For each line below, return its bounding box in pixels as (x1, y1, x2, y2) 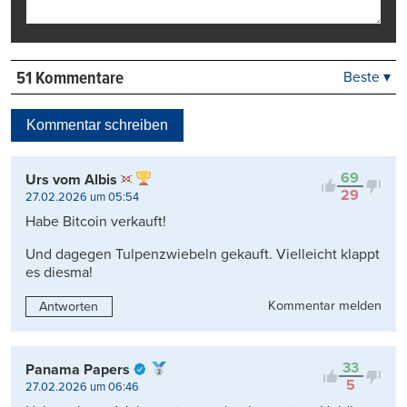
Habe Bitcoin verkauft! (25, 212, 166, 231)
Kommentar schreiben (26, 116, 168, 133)
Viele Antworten (265, 119, 378, 139)
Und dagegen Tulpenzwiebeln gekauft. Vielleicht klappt (25, 244, 380, 263)
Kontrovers (265, 143, 341, 163)
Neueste (265, 95, 325, 115)
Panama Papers (25, 361, 130, 380)
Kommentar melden (268, 297, 382, 313)
